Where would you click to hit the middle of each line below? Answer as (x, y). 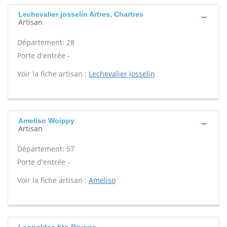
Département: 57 (46, 149)
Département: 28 (46, 42)
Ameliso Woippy (46, 121)
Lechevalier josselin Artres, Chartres (81, 14)
